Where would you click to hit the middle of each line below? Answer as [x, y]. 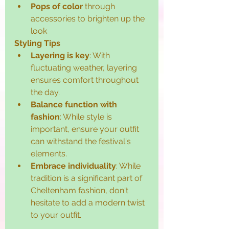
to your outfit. [56, 215]
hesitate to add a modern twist [89, 203]
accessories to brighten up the [89, 19]
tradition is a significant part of [87, 178]
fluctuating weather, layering [85, 68]
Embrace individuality [73, 166]
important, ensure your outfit [86, 129]
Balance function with [75, 105]
